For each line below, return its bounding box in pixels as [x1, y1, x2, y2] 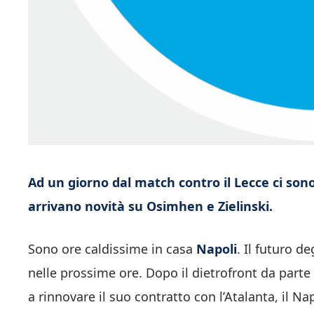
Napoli [196, 240, 237, 257]
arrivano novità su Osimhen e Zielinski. [28, 197, 273, 214]
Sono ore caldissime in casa [28, 240, 196, 257]
